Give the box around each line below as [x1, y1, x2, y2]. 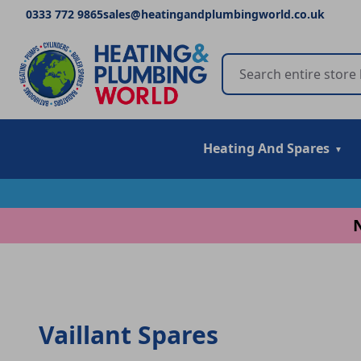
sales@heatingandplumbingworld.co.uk [103, 6, 325, 22]
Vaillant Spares [39, 318, 218, 351]
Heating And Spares [203, 139, 330, 157]
